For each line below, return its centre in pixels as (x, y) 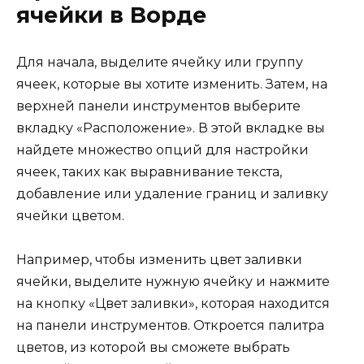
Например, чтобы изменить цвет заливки (159, 259)
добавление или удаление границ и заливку (172, 193)
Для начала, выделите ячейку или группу (160, 62)
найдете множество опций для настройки (162, 149)
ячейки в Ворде (112, 15)
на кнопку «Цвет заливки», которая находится (173, 303)
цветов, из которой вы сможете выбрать (153, 347)
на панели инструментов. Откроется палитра (170, 325)
